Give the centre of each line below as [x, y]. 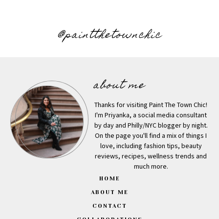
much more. [151, 166]
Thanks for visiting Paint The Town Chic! [151, 105]
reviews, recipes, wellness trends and [151, 156]
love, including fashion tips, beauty [151, 146]
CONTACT [109, 206]
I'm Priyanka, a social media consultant [151, 115]
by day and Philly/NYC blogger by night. [151, 125]
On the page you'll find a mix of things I [151, 136]
